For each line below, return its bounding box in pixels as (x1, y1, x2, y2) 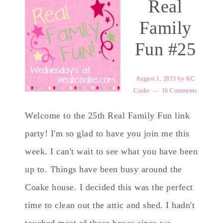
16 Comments (161, 87, 197, 94)
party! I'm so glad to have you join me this (25, 128, 190, 138)
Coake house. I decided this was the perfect (25, 182, 193, 192)
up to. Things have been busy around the (25, 164, 182, 174)
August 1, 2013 (135, 75, 176, 82)
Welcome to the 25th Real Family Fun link (25, 111, 190, 120)
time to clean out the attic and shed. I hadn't (25, 200, 195, 210)
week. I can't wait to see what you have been (25, 146, 198, 156)
